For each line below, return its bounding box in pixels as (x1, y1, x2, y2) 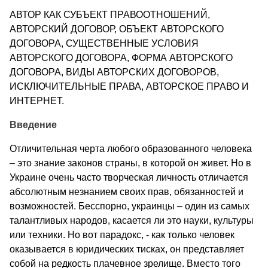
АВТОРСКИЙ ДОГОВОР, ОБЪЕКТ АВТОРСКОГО (10, 24, 224, 35)
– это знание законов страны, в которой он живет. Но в (10, 158, 251, 169)
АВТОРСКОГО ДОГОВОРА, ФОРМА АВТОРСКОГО (10, 53, 233, 63)
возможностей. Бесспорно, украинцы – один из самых (10, 201, 249, 212)
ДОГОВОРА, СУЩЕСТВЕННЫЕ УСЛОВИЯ (10, 38, 199, 49)
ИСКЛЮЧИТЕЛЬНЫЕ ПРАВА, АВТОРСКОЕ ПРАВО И (10, 81, 249, 92)
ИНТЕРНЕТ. (10, 96, 64, 106)
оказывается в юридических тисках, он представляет (10, 244, 244, 255)
